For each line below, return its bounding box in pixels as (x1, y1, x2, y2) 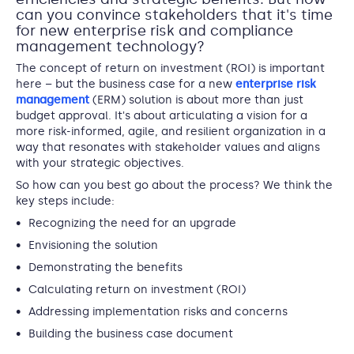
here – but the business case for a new (16, 77, 235, 91)
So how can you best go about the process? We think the (16, 179, 333, 192)
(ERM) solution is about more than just (89, 93, 303, 107)
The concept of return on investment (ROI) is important (16, 62, 325, 75)
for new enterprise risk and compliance (16, 22, 293, 40)
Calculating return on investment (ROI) (28, 283, 246, 296)
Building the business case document (28, 327, 233, 341)
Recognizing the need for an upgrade (28, 217, 236, 230)
